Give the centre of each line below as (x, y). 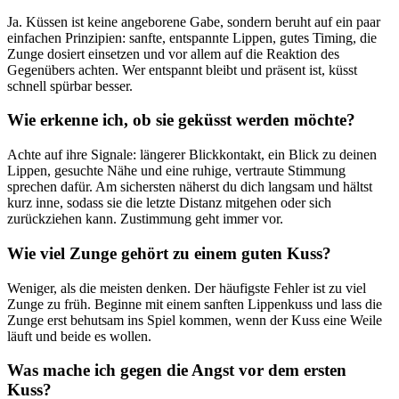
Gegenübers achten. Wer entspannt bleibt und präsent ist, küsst (182, 69)
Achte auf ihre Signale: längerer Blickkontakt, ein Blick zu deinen (192, 155)
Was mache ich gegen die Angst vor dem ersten (177, 370)
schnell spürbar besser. (70, 85)
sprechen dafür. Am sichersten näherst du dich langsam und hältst (190, 187)
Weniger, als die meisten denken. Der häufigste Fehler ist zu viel (187, 288)
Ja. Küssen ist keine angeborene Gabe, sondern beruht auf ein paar (194, 21)
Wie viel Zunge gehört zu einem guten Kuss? (169, 253)
